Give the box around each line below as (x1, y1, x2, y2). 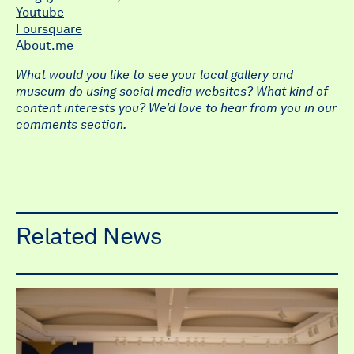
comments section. (16, 117, 126, 132)
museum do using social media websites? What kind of (16, 84, 328, 99)
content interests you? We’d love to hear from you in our (16, 100, 337, 115)
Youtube (16, 5, 64, 20)
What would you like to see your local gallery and (16, 67, 293, 82)
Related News (16, 221, 162, 250)
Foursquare (16, 21, 82, 36)
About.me (16, 38, 73, 53)
